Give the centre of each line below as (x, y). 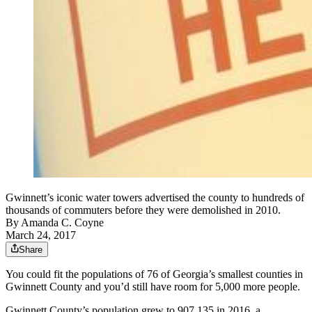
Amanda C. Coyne (62, 223)
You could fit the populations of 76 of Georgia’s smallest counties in (154, 274)
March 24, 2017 (41, 235)
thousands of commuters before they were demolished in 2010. (143, 210)
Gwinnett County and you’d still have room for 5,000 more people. (153, 287)
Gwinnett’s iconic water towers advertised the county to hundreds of (155, 198)
